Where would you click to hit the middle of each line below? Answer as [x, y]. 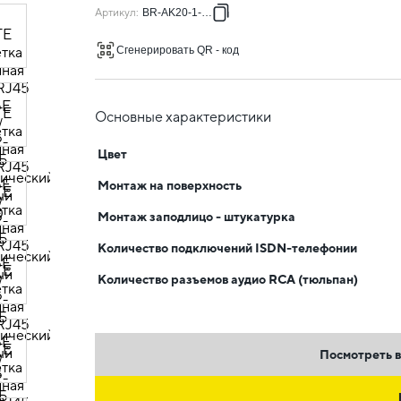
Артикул [115, 13]
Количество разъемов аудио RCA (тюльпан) [228, 279]
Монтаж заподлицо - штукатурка [196, 217]
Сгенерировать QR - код [178, 50]
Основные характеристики [183, 117]
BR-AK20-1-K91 [182, 13]
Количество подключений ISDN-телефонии [227, 248]
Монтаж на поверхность [170, 185]
